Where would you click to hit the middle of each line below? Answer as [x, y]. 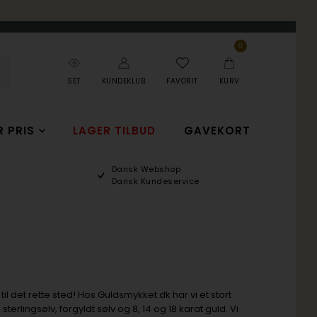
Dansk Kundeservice [155, 181]
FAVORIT [182, 81]
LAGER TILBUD [115, 131]
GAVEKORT [217, 131]
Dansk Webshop [146, 169]
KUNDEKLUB [123, 81]
